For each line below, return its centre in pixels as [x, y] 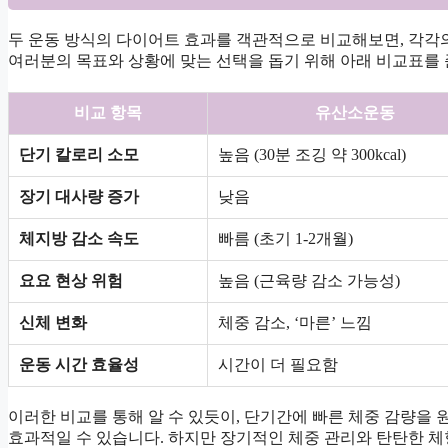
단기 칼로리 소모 [79, 155]
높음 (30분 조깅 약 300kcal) [312, 155]
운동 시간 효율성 [79, 365]
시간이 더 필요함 [278, 365]
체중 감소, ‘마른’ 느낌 [295, 323]
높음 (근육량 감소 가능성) [309, 281]
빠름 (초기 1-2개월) [285, 239]
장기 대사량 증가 [79, 197]
